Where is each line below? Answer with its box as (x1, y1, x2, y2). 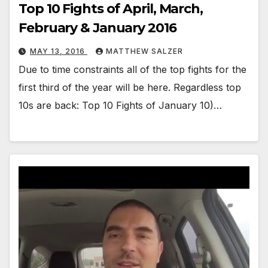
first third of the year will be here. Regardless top (19, 81, 241, 93)
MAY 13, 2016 (30, 46, 87, 56)
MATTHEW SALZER (106, 46, 183, 56)
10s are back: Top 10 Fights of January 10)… (19, 99, 222, 111)
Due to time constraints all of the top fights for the (19, 63, 246, 75)
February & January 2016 (19, 19, 176, 36)
